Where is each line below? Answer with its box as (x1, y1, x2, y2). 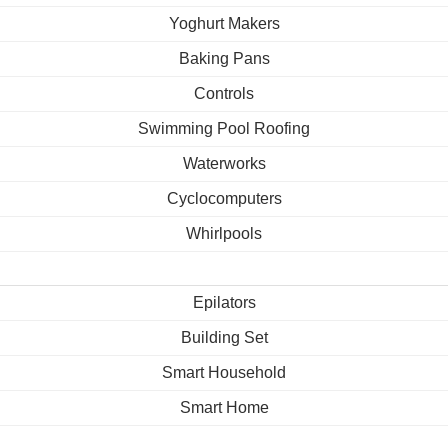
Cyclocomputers (166, 190, 282, 207)
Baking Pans (178, 50, 270, 67)
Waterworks (182, 155, 266, 172)
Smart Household (162, 364, 286, 381)
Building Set (180, 329, 268, 346)
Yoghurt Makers (168, 15, 280, 32)
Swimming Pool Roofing (138, 120, 310, 137)
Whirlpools (186, 225, 262, 242)
